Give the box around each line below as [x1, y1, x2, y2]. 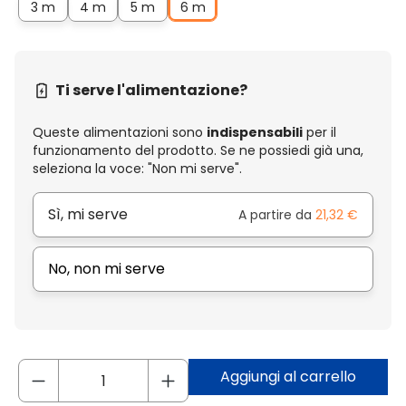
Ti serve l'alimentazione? [55, 80, 247, 101]
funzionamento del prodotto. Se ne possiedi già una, [33, 141, 363, 160]
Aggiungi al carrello [220, 366, 356, 388]
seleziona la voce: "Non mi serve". [33, 159, 242, 179]
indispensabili [207, 123, 303, 142]
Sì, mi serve [48, 204, 128, 226]
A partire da [238, 206, 315, 225]
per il [303, 123, 336, 142]
